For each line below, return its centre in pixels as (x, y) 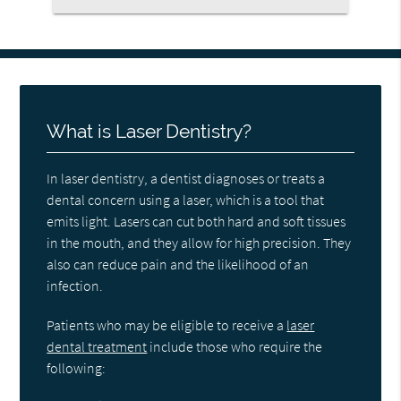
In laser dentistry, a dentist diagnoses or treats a (186, 178)
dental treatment (97, 346)
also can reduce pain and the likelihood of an (178, 264)
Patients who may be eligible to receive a (167, 324)
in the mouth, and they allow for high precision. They (199, 242)
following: (77, 367)
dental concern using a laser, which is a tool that (186, 199)
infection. (75, 285)
